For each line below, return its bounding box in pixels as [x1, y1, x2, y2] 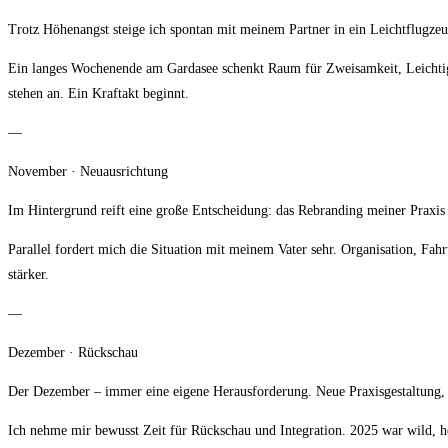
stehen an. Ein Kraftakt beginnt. [8, 86, 189, 102]
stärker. [8, 267, 49, 283]
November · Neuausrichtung [8, 164, 168, 180]
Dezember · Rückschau [8, 345, 138, 361]
